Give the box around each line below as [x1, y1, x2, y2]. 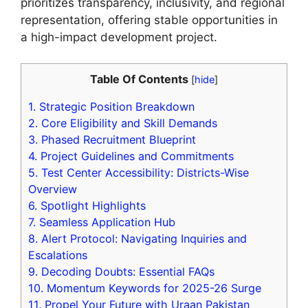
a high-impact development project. [21, 30, 217, 44]
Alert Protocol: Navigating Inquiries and [38, 232, 247, 246]
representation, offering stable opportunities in [21, 12, 278, 27]
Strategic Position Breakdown [36, 100, 195, 114]
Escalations [28, 248, 87, 263]
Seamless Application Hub [36, 215, 175, 230]
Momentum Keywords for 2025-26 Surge [43, 281, 261, 296]
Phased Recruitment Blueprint [38, 133, 196, 147]
